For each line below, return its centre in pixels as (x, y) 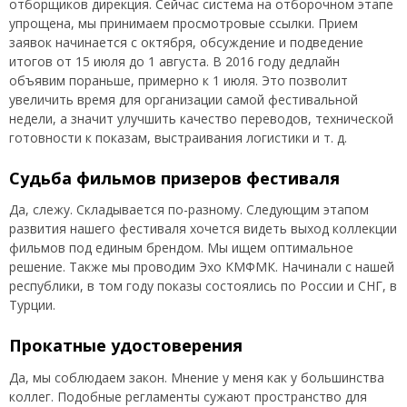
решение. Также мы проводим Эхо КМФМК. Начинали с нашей (202, 267)
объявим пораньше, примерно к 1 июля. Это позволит (179, 80)
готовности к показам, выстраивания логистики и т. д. (178, 137)
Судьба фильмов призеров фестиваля (174, 178)
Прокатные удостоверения (126, 346)
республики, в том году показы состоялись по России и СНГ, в (203, 286)
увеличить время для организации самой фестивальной (184, 99)
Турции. (32, 305)
